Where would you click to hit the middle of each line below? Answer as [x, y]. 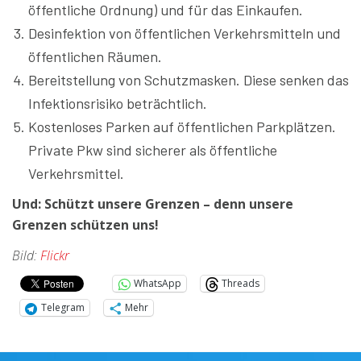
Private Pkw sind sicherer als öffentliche [153, 149]
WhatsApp [158, 284]
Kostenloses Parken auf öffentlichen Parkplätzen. [182, 126]
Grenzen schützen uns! [85, 224]
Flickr [55, 255]
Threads [241, 284]
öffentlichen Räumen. [95, 56]
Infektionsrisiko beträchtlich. [118, 103]
